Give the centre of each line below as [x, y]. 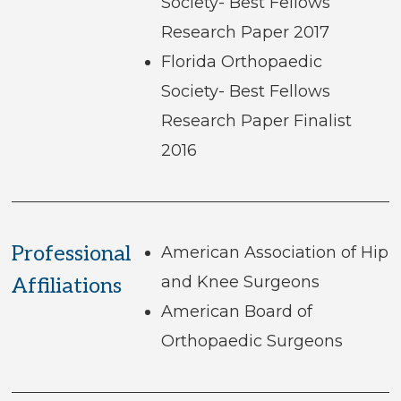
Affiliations [67, 286]
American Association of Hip [274, 253]
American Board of [236, 312]
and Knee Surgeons [240, 282]
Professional [72, 254]
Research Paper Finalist [256, 121]
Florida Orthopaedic [241, 62]
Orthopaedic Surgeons [252, 341]
